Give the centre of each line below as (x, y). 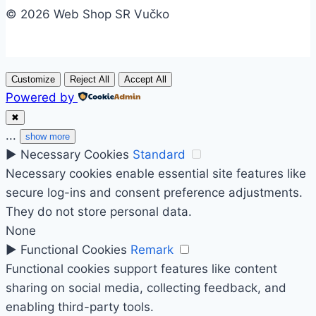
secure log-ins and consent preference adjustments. (154, 193)
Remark (152, 250)
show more (48, 137)
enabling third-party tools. (80, 307)
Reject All (90, 80)
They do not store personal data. (99, 212)
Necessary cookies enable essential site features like (156, 174)
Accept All (145, 80)
